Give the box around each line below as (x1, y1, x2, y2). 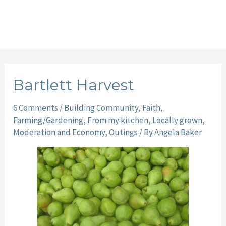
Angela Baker (154, 127, 202, 138)
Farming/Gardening (13, 115, 84, 126)
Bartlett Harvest (13, 76, 135, 94)
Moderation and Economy (13, 127, 105, 138)
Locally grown (152, 115, 203, 126)
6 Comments (13, 102, 59, 114)
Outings (109, 127, 138, 138)
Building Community (64, 102, 139, 114)
